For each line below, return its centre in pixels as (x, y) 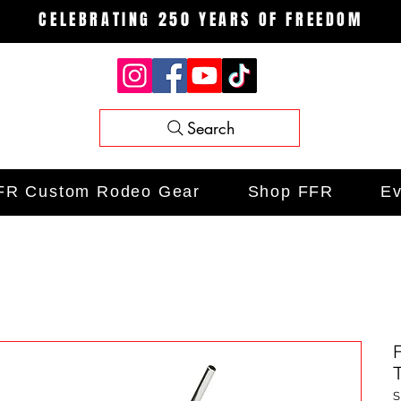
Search (212, 128)
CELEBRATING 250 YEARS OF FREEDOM (201, 20)
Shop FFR (290, 192)
